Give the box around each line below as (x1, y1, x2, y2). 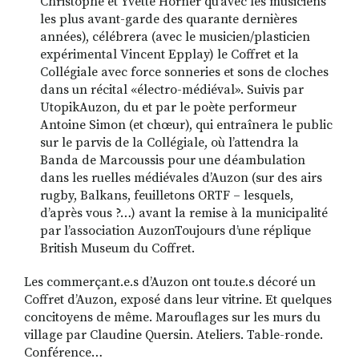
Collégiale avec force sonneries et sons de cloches (40, 63, 329, 80)
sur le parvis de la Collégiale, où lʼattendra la (40, 134, 299, 151)
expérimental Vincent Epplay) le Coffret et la (40, 46, 299, 63)
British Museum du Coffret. (40, 240, 195, 256)
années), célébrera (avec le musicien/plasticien (40, 28, 310, 45)
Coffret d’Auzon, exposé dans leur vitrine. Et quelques (24, 291, 332, 308)
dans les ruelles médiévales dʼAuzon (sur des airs (40, 169, 322, 186)
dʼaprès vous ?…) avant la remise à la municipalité (40, 204, 328, 221)
